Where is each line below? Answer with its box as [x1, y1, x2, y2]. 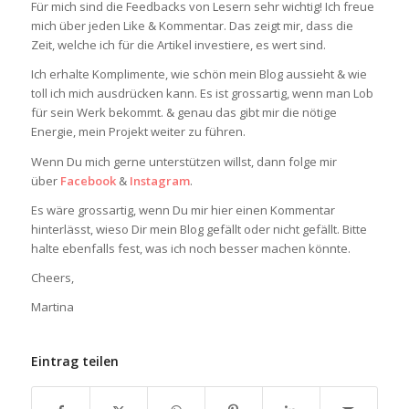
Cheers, [30, 268, 74, 286]
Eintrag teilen [30, 351, 119, 370]
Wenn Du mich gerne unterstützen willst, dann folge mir [30, 152, 337, 170]
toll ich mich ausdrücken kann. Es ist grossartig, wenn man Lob [30, 85, 373, 102]
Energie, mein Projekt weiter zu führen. [30, 123, 246, 141]
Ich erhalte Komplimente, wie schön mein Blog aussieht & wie [30, 66, 367, 83]
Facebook [59, 172, 116, 189]
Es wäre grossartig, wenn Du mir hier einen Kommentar [30, 201, 335, 218]
